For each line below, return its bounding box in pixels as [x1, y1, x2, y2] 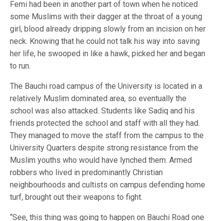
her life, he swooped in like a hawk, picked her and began [10, 49, 205, 58]
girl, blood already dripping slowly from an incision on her [10, 24, 206, 34]
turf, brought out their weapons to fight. [10, 192, 143, 202]
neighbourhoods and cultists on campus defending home [10, 180, 205, 189]
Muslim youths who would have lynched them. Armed [10, 155, 192, 165]
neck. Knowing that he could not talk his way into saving [10, 37, 200, 46]
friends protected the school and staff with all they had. [10, 118, 200, 128]
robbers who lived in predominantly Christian [10, 168, 163, 177]
